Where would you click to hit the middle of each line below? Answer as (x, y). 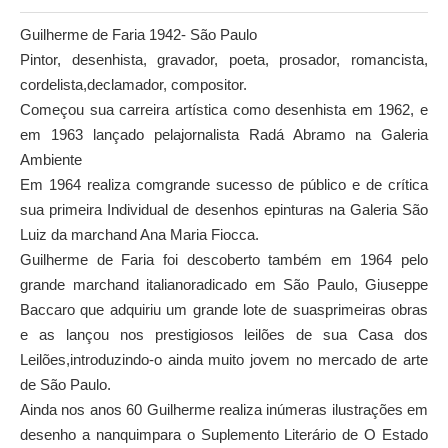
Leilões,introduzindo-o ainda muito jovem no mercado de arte (224, 360)
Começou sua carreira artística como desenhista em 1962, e (224, 110)
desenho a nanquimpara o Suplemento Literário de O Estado (224, 435)
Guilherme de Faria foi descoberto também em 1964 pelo (224, 260)
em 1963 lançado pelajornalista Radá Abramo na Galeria (224, 135)
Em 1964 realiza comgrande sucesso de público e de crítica (224, 185)
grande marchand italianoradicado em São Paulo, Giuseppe (224, 285)
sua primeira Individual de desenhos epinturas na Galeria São (224, 210)
